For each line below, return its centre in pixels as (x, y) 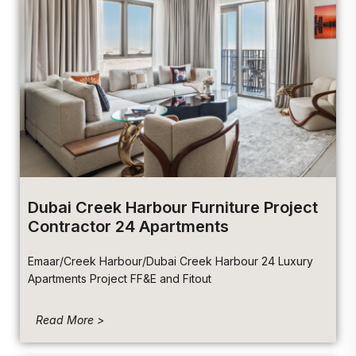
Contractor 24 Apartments (128, 227)
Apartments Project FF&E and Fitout (120, 279)
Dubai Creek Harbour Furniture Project (173, 208)
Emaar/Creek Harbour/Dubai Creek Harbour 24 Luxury (170, 261)
